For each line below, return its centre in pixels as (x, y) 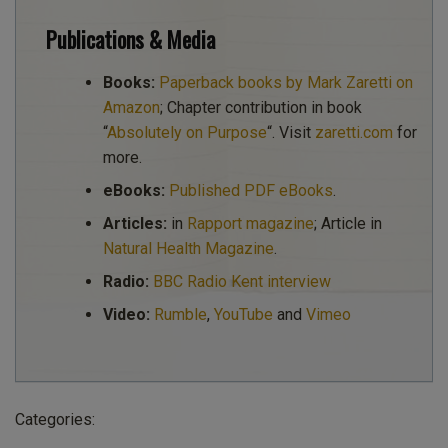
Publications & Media (130, 39)
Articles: (134, 223)
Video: (126, 314)
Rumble (180, 314)
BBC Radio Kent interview (241, 281)
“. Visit (290, 132)
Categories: (55, 419)
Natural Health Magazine (188, 248)
